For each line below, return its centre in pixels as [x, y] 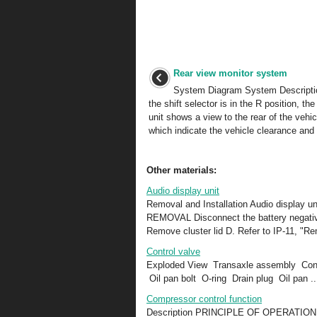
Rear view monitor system [230, 73]
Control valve [173, 252]
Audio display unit [183, 191]
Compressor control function [204, 299]
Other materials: [181, 170]
